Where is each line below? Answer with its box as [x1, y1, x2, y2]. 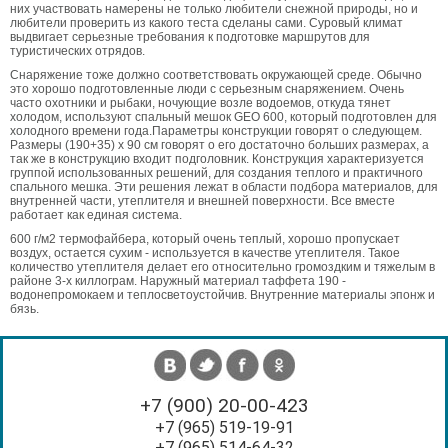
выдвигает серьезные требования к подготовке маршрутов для [10, 30, 370, 44]
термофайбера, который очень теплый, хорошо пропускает [56, 232, 400, 246]
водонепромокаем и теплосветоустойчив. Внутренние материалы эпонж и [10, 288, 435, 302]
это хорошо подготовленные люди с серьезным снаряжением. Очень [10, 82, 404, 96]
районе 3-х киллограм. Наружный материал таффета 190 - [10, 274, 346, 288]
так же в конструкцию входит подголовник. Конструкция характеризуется [10, 152, 424, 166]
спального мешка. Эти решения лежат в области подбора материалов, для [10, 180, 438, 194]
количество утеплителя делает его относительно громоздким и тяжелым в [10, 260, 435, 274]
